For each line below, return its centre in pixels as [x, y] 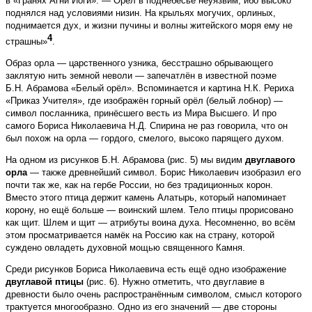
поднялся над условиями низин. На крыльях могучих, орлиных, [141, 13]
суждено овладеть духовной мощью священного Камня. [125, 248]
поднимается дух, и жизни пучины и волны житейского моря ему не [149, 25]
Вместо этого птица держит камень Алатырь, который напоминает [146, 198]
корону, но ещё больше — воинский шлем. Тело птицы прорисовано [149, 210]
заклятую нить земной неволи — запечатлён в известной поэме [141, 76]
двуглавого [270, 160]
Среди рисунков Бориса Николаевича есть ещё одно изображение [146, 270]
